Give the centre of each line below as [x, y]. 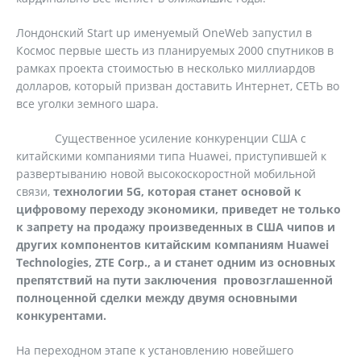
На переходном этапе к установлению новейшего [155, 350]
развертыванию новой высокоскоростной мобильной [166, 174]
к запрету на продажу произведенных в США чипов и [176, 227]
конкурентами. [61, 315]
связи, [35, 191]
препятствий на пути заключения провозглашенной [174, 280]
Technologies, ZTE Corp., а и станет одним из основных [176, 262]
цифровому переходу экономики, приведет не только [178, 209]
